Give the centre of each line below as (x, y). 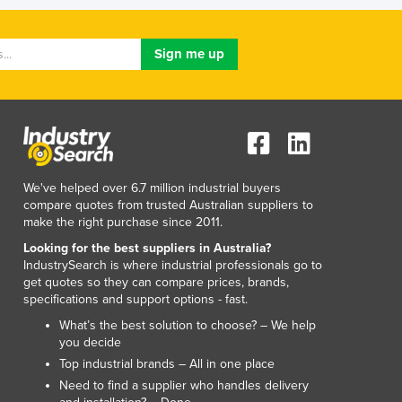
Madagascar (80, 77)
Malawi (65, 98)
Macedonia (78, 55)
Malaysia (70, 120)
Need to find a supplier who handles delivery (184, 385)
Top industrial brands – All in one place (167, 363)
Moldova (70, 314)
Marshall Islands (92, 206)
